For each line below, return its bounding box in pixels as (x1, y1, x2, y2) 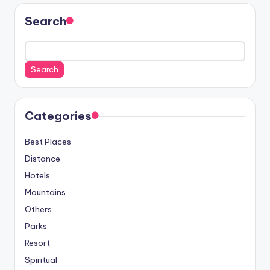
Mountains (25, 186, 66, 198)
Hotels (25, 169, 50, 181)
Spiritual (25, 254, 57, 265)
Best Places (25, 136, 71, 147)
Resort (25, 237, 50, 248)
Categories (25, 108, 92, 123)
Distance (25, 152, 60, 164)
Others (25, 203, 52, 215)
